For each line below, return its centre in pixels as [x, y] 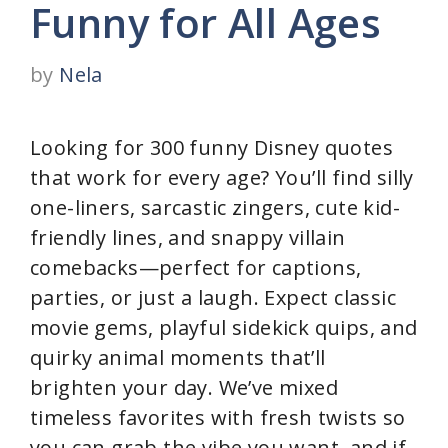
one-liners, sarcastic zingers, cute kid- [215, 207]
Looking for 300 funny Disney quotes [211, 147]
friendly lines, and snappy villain [188, 237]
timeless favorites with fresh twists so [218, 417]
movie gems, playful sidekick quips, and [224, 327]
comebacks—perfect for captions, [196, 267]
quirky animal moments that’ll [178, 357]
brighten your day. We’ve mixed [184, 387]
